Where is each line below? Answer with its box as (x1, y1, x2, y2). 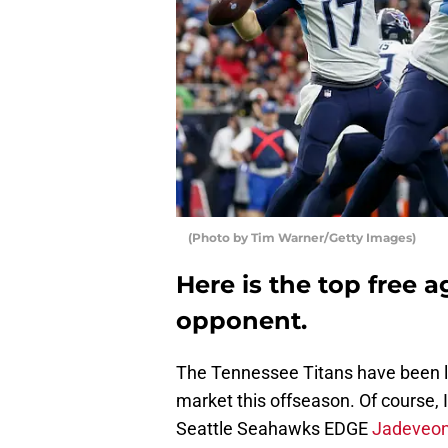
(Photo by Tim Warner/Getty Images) (188, 229, 416, 245)
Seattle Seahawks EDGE (176, 417, 372, 439)
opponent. (176, 305, 307, 335)
